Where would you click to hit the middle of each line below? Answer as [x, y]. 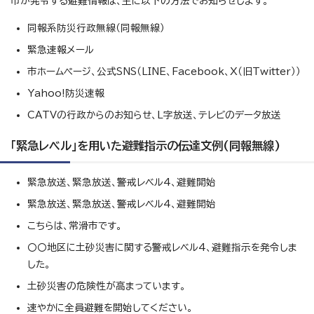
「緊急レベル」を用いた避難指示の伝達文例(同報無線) [145, 146]
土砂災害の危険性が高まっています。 [107, 286]
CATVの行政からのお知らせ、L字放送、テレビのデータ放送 [154, 115]
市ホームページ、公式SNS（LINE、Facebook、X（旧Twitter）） [164, 71]
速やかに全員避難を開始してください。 [110, 308]
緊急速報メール [61, 50]
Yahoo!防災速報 [66, 93]
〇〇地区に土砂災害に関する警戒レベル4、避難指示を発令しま [162, 247]
